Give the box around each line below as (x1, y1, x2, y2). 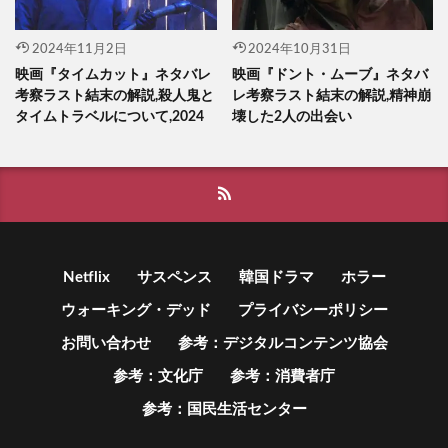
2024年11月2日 (31, 42, 127, 57)
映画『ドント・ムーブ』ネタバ (231, 67, 428, 83)
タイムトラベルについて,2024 (15, 109, 204, 125)
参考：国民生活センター (141, 402, 307, 418)
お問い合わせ (60, 336, 151, 352)
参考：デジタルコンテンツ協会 (177, 336, 388, 352)
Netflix (62, 270, 110, 286)
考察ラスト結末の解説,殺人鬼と (15, 88, 214, 104)
